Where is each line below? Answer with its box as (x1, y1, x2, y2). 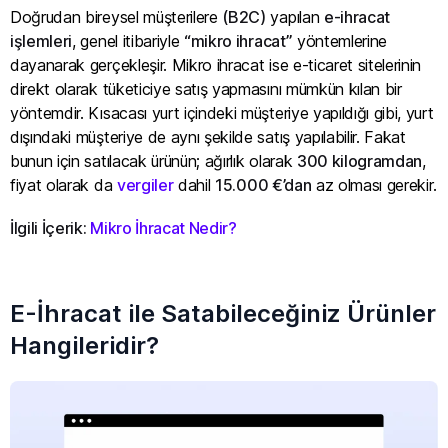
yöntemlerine (292, 30, 388, 51)
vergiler (116, 174, 174, 195)
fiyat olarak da (10, 174, 117, 195)
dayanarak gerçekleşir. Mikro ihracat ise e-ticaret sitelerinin (10, 54, 422, 75)
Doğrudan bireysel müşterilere (10, 6, 223, 27)
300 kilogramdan (296, 150, 423, 171)
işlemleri (10, 30, 73, 51)
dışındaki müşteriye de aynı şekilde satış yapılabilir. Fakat (10, 126, 406, 147)
